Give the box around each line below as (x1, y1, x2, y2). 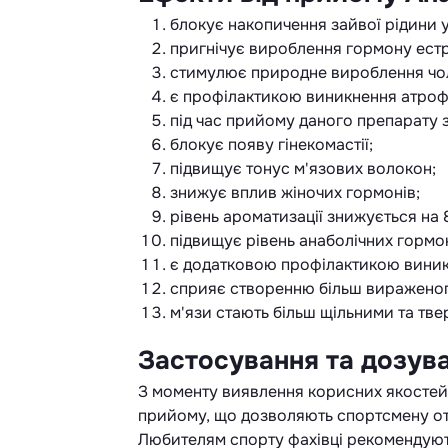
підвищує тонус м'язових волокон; (170, 158, 436, 180)
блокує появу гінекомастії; (170, 134, 373, 156)
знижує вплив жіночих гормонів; (170, 182, 420, 204)
